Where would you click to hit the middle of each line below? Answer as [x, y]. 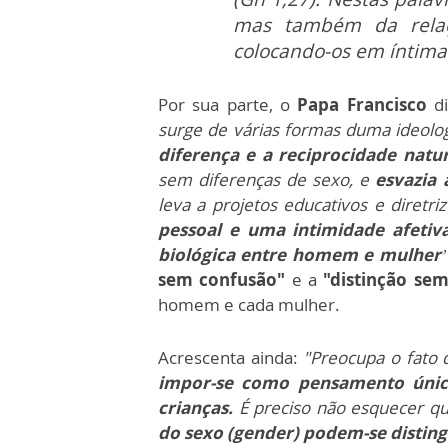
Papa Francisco [362, 104]
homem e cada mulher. [249, 304]
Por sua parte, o [228, 104]
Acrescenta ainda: [231, 357]
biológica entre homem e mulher [299, 254]
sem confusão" [222, 279]
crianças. [195, 407]
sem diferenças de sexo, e [267, 179]
